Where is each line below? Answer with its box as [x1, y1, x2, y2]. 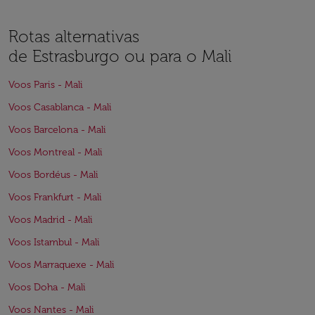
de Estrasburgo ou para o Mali [8, 46, 232, 66]
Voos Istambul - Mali [8, 236, 100, 248]
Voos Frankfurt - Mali [8, 191, 102, 203]
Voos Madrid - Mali [8, 214, 93, 226]
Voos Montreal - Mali [8, 146, 103, 158]
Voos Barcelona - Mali [8, 124, 106, 136]
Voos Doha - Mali [8, 281, 86, 293]
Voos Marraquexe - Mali [8, 259, 115, 271]
